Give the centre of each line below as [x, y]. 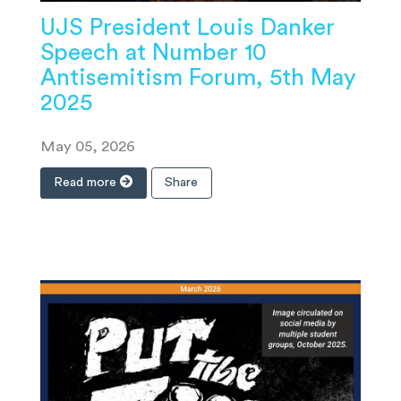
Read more [87, 183]
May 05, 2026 [88, 147]
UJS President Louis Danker [188, 28]
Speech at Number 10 [154, 53]
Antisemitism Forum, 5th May [198, 78]
